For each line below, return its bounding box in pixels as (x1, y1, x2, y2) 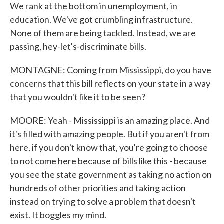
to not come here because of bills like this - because (10, 155, 207, 166)
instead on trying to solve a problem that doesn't (10, 196, 196, 207)
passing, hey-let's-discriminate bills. (10, 41, 146, 52)
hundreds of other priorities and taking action (10, 182, 186, 193)
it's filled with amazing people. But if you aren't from (10, 128, 209, 139)
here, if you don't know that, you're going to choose (10, 142, 208, 153)
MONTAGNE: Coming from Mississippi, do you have (10, 64, 211, 75)
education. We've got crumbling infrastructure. (10, 14, 193, 25)
